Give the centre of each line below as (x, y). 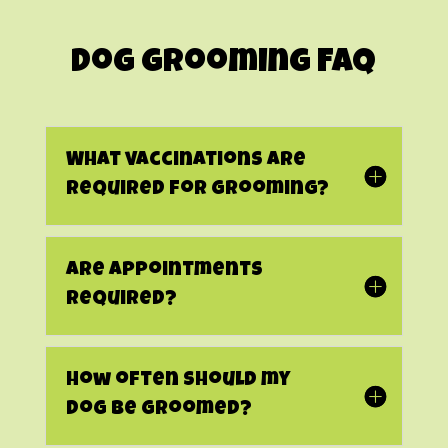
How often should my (177, 380)
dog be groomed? (158, 409)
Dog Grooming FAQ (224, 64)
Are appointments (164, 270)
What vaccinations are (185, 160)
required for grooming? (197, 189)
